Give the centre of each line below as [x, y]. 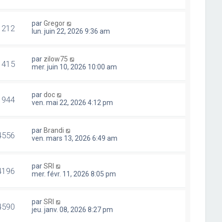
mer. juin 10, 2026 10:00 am [75, 67]
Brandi [54, 130]
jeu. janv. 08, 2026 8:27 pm [73, 210]
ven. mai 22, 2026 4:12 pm [73, 103]
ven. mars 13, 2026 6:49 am [75, 138]
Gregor [55, 23]
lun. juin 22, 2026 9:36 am [71, 31]
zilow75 [56, 59]
